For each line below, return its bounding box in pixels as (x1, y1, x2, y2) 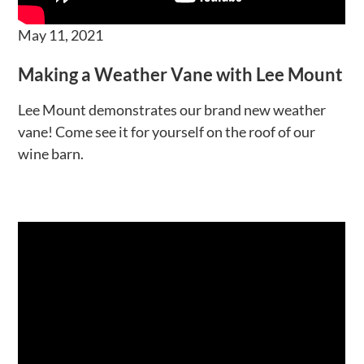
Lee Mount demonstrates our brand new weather (18, 101, 327, 119)
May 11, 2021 (18, 25, 104, 44)
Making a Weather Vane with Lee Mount (18, 63, 344, 85)
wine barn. (18, 145, 84, 163)
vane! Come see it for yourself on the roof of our (18, 123, 316, 141)
